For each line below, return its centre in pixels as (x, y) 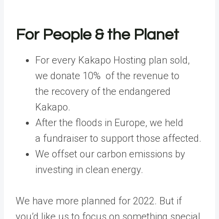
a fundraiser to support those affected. (118, 139)
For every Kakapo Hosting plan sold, (112, 60)
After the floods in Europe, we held (109, 123)
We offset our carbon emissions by (110, 154)
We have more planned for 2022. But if (99, 201)
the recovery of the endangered (103, 92)
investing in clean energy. (89, 170)
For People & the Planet (97, 35)
